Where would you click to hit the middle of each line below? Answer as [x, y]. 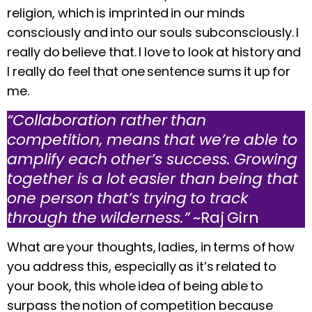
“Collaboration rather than [107, 120]
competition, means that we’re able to [152, 140]
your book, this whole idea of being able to [135, 286]
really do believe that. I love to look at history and [154, 52]
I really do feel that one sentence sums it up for [149, 71]
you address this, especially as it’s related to [142, 267]
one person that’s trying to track [127, 198]
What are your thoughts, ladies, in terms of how [151, 247]
